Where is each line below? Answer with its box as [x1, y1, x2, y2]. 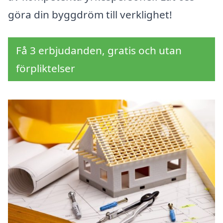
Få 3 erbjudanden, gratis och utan [16, 43, 182, 58]
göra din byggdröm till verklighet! [8, 7, 172, 22]
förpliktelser [16, 61, 75, 76]
